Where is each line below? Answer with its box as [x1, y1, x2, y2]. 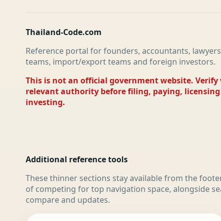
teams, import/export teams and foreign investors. [26, 56, 216, 67]
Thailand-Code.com [26, 27, 102, 37]
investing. [26, 97, 65, 108]
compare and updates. [26, 194, 110, 205]
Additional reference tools [26, 154, 128, 165]
